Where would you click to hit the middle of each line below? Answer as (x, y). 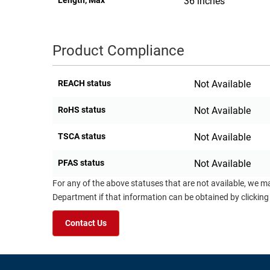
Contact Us (86, 224)
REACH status (84, 83)
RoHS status (82, 110)
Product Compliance (118, 51)
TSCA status (82, 137)
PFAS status (81, 163)
